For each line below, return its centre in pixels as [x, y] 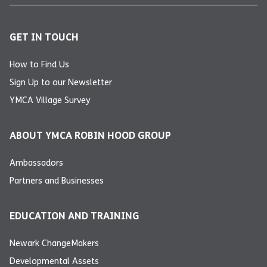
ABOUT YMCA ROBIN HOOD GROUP [90, 135]
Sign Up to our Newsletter [61, 82]
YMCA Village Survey [50, 100]
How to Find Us [39, 64]
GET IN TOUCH [44, 37]
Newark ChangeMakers [54, 243]
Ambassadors [36, 162]
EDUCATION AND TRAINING [74, 216]
